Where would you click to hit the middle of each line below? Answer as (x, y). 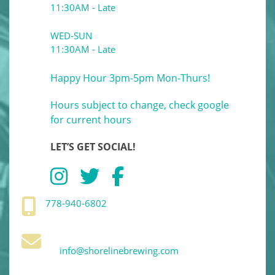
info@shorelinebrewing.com (119, 251)
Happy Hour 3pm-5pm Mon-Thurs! (130, 78)
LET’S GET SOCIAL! (93, 147)
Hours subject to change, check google (140, 105)
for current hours (91, 120)
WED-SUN (71, 36)
